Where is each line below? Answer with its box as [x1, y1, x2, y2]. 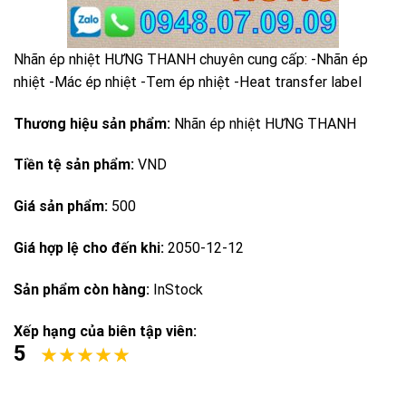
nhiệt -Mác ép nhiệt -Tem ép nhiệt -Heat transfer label [14, 72, 362, 91]
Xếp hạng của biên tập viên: [14, 322, 197, 340]
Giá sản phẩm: [14, 198, 111, 216]
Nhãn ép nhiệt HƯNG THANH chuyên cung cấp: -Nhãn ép [14, 50, 368, 68]
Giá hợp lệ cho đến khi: [14, 239, 168, 257]
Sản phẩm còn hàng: [14, 280, 153, 298]
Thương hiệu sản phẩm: [14, 114, 174, 132]
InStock [153, 280, 203, 298]
